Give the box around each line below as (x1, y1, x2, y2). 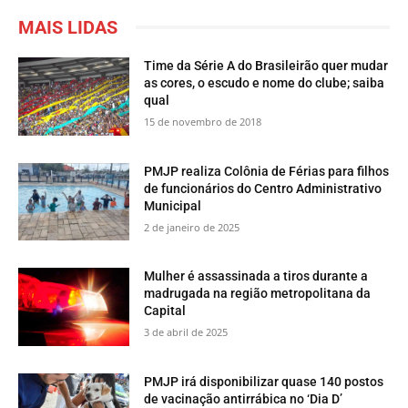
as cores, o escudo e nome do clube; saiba (144, 75, 385, 90)
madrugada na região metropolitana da (144, 286, 372, 301)
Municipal (144, 198, 202, 213)
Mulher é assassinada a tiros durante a (144, 269, 369, 284)
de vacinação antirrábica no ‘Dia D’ (144, 391, 343, 406)
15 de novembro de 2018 (144, 114, 262, 128)
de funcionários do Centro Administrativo (144, 180, 382, 196)
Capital (144, 303, 187, 319)
